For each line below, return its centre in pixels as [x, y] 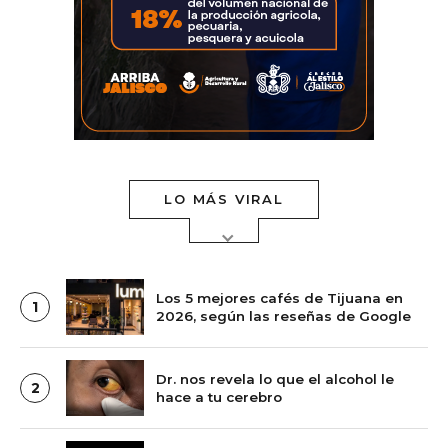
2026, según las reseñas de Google [283, 316]
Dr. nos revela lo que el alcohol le [275, 379]
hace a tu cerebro [219, 397]
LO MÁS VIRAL [224, 199]
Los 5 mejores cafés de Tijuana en [279, 298]
